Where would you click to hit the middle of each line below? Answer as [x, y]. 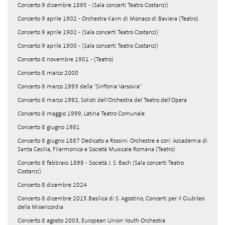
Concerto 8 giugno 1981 [49, 127]
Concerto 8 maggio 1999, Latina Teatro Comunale [81, 114]
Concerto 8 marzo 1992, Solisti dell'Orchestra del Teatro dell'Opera [102, 100]
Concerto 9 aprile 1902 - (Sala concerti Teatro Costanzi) [88, 32]
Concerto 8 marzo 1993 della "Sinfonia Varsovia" [80, 86]
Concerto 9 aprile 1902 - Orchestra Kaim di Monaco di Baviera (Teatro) [108, 19]
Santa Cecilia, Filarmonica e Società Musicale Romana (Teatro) [96, 149]
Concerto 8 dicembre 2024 [52, 185]
